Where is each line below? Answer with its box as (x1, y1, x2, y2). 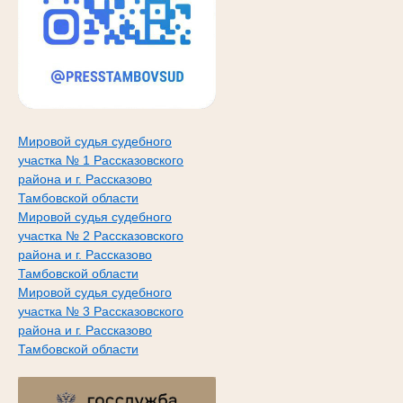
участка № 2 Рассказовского (17, 228, 184, 244)
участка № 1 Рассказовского (17, 153, 184, 168)
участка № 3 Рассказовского (17, 304, 184, 319)
